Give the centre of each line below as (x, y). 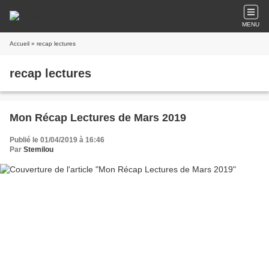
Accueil (20, 44)
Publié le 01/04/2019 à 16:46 (57, 140)
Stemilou (38, 150)
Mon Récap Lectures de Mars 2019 (98, 118)
